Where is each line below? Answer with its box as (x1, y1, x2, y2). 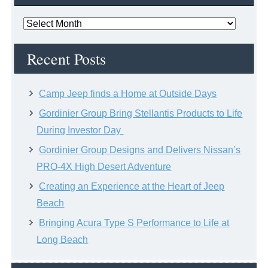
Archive (23, 34, 56, 45)
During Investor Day (36, 125, 124, 136)
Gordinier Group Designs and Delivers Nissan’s (39, 145, 241, 156)
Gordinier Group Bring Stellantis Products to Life (39, 108, 243, 119)
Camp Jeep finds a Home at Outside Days (39, 89, 217, 99)
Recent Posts (27, 48, 106, 69)
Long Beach (36, 234, 89, 245)
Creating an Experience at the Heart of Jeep (39, 181, 225, 192)
